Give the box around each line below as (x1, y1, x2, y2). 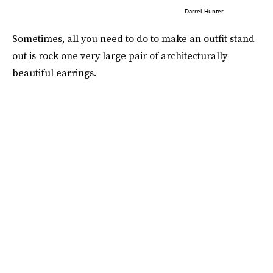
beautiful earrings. (12, 66, 96, 80)
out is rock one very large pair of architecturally (12, 49, 227, 63)
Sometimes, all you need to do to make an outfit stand (12, 32, 255, 46)
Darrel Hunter (184, 7, 224, 15)
